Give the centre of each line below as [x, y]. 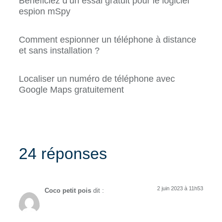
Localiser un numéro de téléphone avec [97, 79]
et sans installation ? [59, 51]
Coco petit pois [68, 191]
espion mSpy [45, 12]
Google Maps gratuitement [71, 90]
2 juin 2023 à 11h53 [180, 189]
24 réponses [63, 154]
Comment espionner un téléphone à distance [108, 40]
